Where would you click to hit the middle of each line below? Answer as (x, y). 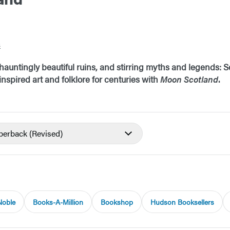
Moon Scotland (189, 79)
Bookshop (117, 202)
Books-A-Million (58, 202)
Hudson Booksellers (182, 202)
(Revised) (46, 133)
